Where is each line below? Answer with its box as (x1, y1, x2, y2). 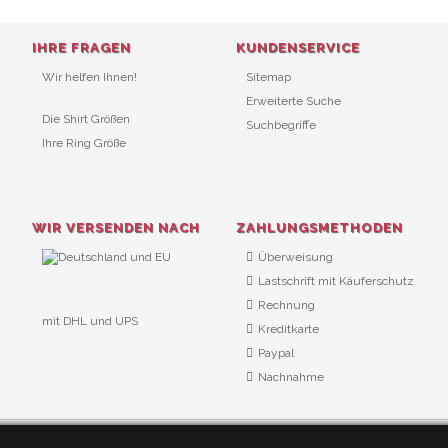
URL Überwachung (42, 346, 147, 360)
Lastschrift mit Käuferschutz (258, 274, 414, 288)
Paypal (258, 346, 294, 360)
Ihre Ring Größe (42, 136, 126, 150)
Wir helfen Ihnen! (42, 70, 137, 84)
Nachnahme (258, 370, 324, 384)
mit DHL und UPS (42, 314, 138, 328)
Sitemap (246, 70, 291, 84)
